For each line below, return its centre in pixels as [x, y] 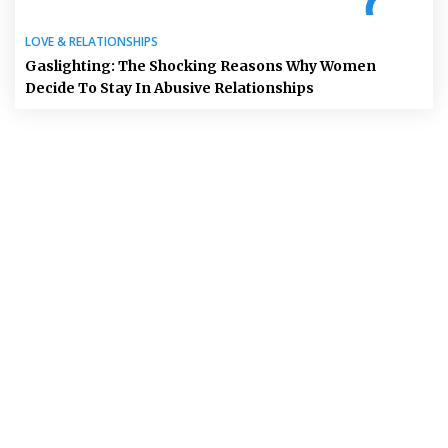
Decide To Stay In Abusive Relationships [169, 87]
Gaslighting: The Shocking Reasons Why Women [200, 65]
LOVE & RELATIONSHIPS [91, 41]
